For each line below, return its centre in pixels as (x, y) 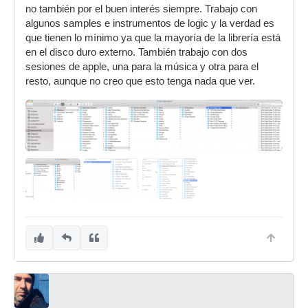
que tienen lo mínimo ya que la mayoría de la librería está (153, 38)
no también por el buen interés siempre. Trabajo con (141, 9)
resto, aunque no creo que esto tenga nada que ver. (140, 81)
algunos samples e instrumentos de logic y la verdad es (150, 23)
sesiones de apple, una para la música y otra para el (142, 67)
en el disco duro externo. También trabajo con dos (136, 52)
